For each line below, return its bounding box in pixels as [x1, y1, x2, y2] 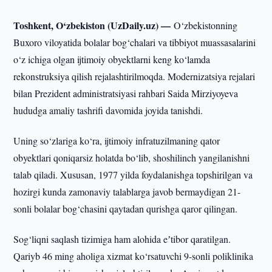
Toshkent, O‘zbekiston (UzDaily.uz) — [13, 18, 174, 32]
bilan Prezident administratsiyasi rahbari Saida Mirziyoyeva [13, 87, 239, 100]
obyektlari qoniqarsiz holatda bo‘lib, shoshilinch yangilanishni [13, 151, 250, 164]
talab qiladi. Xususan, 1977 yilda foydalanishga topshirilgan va [13, 168, 253, 181]
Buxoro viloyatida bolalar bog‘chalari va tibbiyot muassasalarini [13, 36, 256, 49]
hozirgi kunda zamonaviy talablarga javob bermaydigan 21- [13, 185, 241, 198]
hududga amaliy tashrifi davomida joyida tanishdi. [13, 104, 203, 117]
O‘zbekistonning [174, 19, 238, 32]
